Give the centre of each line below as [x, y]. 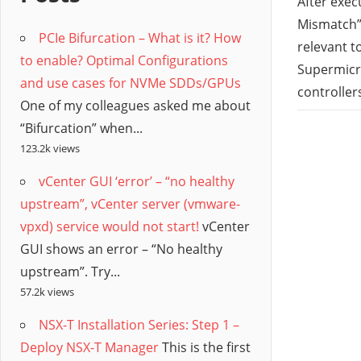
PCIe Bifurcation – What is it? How [140, 38]
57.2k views [47, 292]
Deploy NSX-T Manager [89, 347]
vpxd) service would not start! [110, 226]
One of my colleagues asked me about [135, 106]
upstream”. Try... [70, 272]
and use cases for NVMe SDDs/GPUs [131, 83]
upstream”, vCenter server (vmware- [130, 204]
